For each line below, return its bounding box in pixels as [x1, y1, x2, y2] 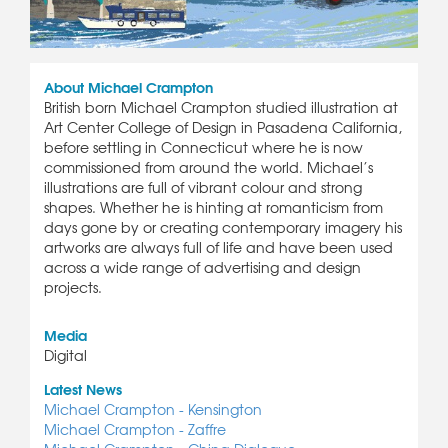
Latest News [44, 378, 122, 401]
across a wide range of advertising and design [44, 257, 361, 278]
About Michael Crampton [44, 76, 213, 99]
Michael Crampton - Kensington [44, 399, 262, 420]
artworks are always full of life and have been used [44, 237, 393, 258]
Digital [44, 345, 87, 366]
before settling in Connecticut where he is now [44, 137, 363, 158]
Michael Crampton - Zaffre [44, 419, 226, 440]
